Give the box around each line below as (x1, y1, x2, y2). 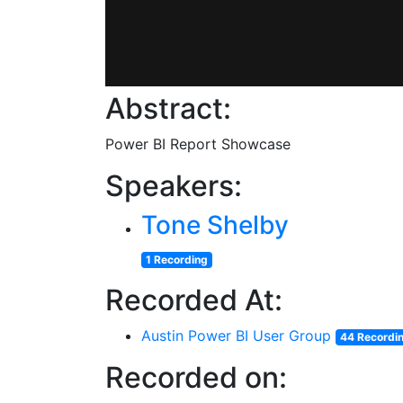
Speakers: (105, 168, 242, 203)
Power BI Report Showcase (105, 135, 291, 153)
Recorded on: (105, 360, 287, 395)
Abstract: (105, 91, 231, 126)
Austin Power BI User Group (141, 327, 331, 345)
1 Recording (145, 253, 208, 266)
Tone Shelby (141, 210, 289, 240)
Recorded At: (105, 282, 282, 318)
